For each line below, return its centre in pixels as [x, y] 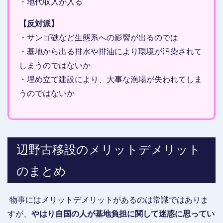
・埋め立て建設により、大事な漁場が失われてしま [111, 80]
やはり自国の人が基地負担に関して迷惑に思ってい [123, 214]
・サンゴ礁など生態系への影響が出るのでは [99, 38]
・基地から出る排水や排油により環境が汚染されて [111, 52]
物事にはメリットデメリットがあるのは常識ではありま [108, 200]
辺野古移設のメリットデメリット [109, 150]
